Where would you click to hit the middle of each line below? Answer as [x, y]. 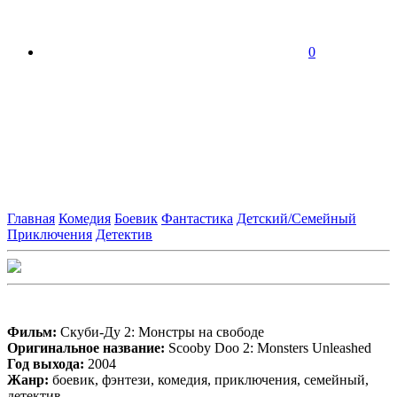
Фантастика [197, 218]
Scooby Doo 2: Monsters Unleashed [270, 347]
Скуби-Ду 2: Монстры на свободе [162, 331]
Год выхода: [46, 363]
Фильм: [34, 331]
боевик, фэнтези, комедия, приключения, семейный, [209, 379]
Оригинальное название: [88, 347]
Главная [31, 218]
